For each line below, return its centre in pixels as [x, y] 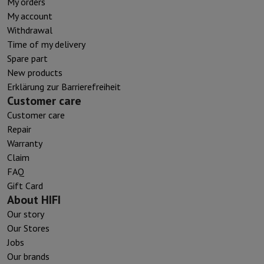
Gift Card [25, 185]
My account [30, 16]
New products [35, 72]
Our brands [28, 256]
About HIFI [34, 199]
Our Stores [28, 228]
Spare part [27, 58]
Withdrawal [30, 30]
